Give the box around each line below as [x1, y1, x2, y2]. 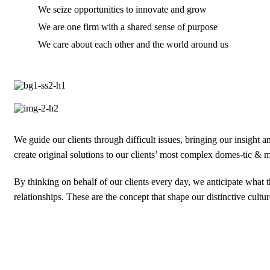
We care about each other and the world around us [38, 39, 228, 49]
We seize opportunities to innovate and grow [38, 4, 207, 14]
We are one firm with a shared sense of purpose [38, 21, 218, 32]
